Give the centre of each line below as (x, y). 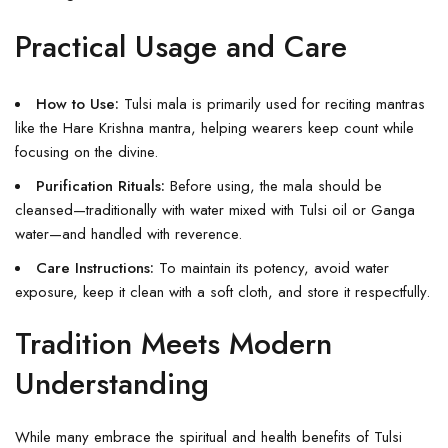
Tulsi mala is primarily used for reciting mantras (272, 103)
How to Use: (77, 103)
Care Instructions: (95, 267)
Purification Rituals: (100, 185)
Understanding (112, 383)
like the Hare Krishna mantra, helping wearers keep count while (214, 127)
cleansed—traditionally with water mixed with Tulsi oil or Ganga (215, 209)
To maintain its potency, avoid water (271, 267)
